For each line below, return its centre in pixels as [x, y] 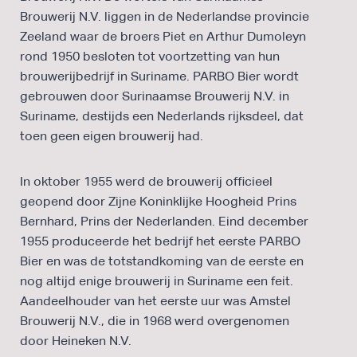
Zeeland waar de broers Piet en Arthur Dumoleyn [163, 36]
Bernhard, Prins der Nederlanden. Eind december [164, 221]
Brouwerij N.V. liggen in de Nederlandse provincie [165, 16]
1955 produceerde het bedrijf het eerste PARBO [160, 241]
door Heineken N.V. [76, 340]
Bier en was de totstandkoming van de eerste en [162, 261]
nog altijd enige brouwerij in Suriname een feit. [157, 280]
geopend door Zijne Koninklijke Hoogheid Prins [158, 201]
